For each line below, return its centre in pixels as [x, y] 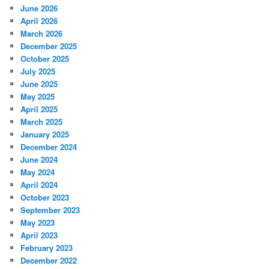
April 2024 [39, 185]
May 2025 [38, 97]
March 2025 [42, 122]
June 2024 [39, 160]
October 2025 [45, 59]
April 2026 [39, 21]
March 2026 [42, 34]
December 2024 [49, 147]
